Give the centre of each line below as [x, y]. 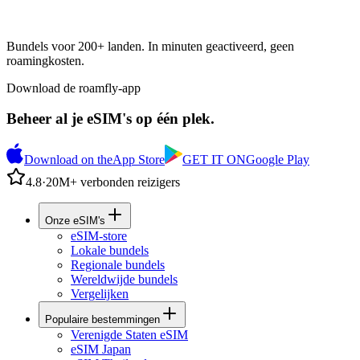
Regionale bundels [118, 265]
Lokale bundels [110, 251]
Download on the [68, 160]
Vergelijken [100, 294]
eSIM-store [99, 236]
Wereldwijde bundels [124, 280]
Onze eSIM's [75, 221]
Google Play [278, 160]
